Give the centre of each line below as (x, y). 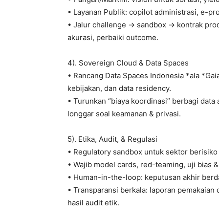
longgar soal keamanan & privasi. (124, 114)
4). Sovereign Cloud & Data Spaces (128, 63)
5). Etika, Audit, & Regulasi (112, 139)
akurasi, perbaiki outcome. (113, 38)
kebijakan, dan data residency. (119, 88)
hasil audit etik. (93, 203)
